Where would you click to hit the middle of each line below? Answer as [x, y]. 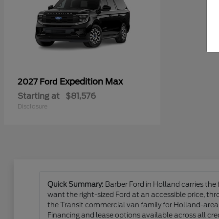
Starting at [39, 96]
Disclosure [33, 107]
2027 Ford [39, 82]
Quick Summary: [75, 185]
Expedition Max [91, 82]
